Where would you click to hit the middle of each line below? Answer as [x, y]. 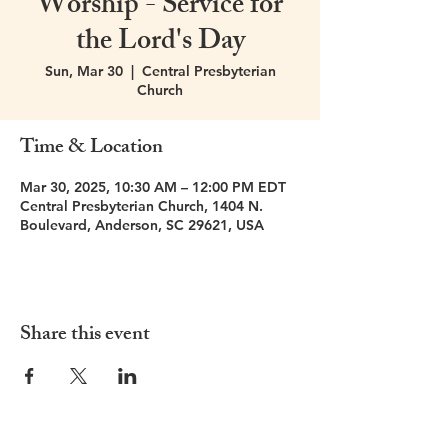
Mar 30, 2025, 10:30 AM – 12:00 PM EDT [153, 187]
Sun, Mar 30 [83, 71]
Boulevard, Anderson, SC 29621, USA [142, 225]
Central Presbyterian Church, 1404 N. [141, 206]
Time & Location [91, 148]
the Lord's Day [160, 43]
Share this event [85, 335]
